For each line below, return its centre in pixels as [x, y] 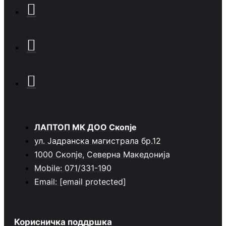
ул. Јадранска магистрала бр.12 [98, 141]
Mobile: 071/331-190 [73, 168]
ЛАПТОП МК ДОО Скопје [86, 127]
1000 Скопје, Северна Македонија [102, 154]
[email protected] [93, 182]
